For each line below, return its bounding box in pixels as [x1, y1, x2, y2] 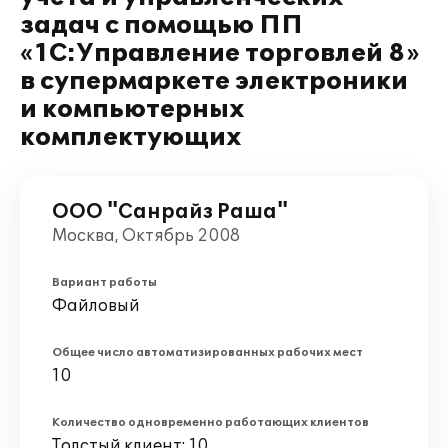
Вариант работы [52, 276, 157, 289]
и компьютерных [20, 95, 245, 124]
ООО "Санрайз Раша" [52, 200, 288, 224]
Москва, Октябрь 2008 [52, 226, 240, 246]
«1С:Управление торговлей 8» [20, 39, 420, 68]
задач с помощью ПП [20, 11, 303, 40]
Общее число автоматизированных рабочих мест [52, 346, 363, 359]
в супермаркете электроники [20, 67, 408, 96]
